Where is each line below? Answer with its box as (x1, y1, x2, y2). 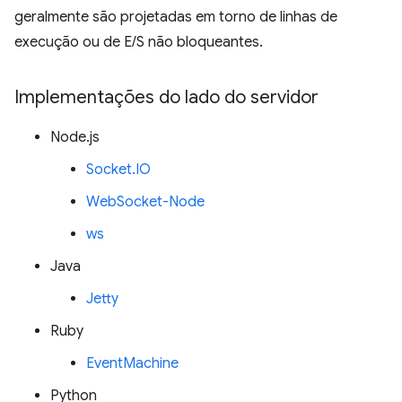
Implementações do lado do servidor (14, 86, 319, 109)
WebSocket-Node (86, 193, 205, 211)
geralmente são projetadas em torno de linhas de (14, 8, 337, 26)
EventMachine (86, 354, 179, 372)
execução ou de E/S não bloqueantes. (14, 33, 263, 51)
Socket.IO (86, 161, 151, 179)
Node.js (50, 128, 100, 146)
